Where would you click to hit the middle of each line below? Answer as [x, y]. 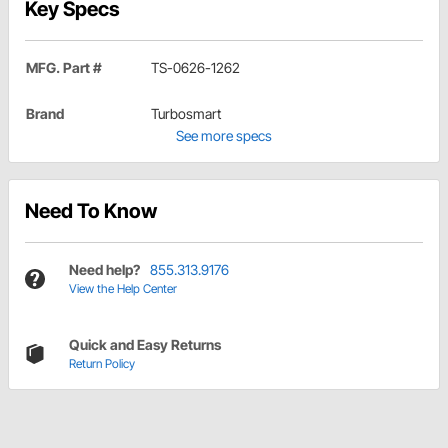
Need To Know [91, 211]
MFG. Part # [64, 68]
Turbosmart [186, 114]
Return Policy [102, 364]
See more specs [224, 136]
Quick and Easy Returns [145, 345]
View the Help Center [123, 289]
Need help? [104, 270]
